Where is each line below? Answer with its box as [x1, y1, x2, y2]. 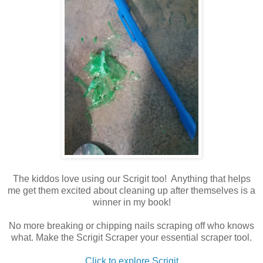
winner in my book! [92, 197, 171, 207]
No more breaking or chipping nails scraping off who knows [9, 220, 254, 231]
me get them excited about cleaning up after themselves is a [8, 185, 255, 195]
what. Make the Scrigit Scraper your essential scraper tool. [11, 232, 252, 242]
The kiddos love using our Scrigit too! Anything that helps [12, 173, 251, 184]
